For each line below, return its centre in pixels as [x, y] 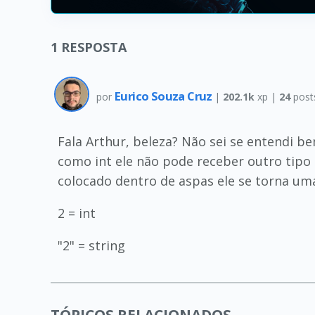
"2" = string [91, 245]
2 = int [77, 213]
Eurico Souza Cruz [165, 96]
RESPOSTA [94, 47]
